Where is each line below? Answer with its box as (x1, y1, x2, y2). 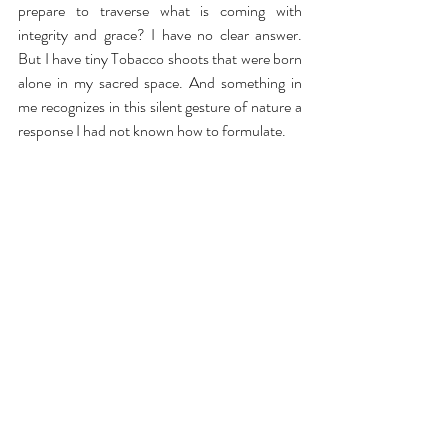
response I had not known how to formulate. (18, 119, 286, 142)
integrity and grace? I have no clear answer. (18, 23, 302, 46)
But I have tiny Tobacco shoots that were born (18, 47, 302, 70)
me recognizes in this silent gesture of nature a (18, 95, 302, 118)
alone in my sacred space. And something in (18, 71, 302, 94)
